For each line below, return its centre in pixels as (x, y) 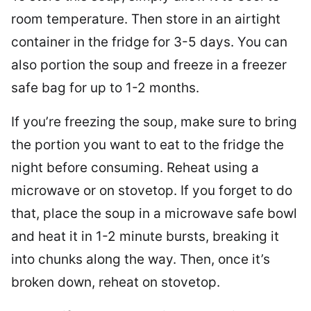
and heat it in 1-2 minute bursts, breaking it (145, 236)
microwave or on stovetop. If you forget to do (152, 190)
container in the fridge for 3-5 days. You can (149, 42)
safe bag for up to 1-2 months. (105, 87)
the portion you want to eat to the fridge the (148, 144)
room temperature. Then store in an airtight (146, 19)
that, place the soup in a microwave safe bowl (154, 213)
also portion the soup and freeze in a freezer (149, 65)
